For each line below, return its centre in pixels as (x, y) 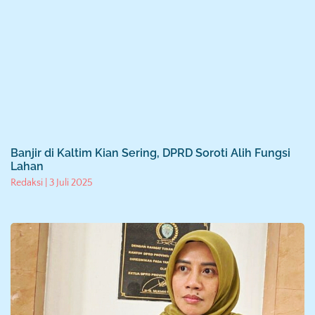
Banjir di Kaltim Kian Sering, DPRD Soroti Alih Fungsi (150, 153)
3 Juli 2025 (70, 182)
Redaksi (28, 182)
